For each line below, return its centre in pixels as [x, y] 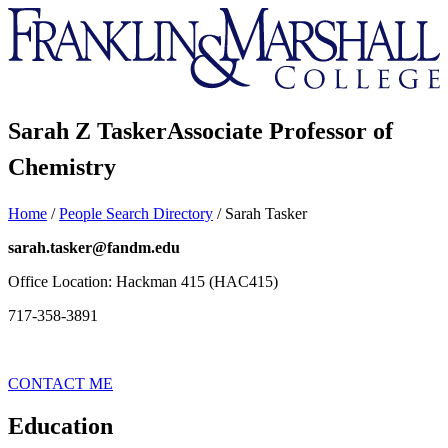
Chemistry [62, 167]
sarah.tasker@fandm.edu [94, 247]
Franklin [33, 15]
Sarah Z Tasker [87, 131]
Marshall [34, 51]
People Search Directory [136, 213]
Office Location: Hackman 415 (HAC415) [143, 281]
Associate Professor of [280, 131]
